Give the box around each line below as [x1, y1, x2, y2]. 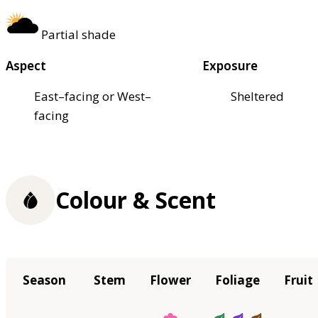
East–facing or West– [34, 87, 151, 104]
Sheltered [231, 87, 285, 104]
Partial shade [41, 26, 116, 43]
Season [22, 272, 66, 289]
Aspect [6, 57, 46, 74]
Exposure [202, 57, 258, 74]
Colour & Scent [55, 185, 216, 216]
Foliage [215, 272, 260, 289]
